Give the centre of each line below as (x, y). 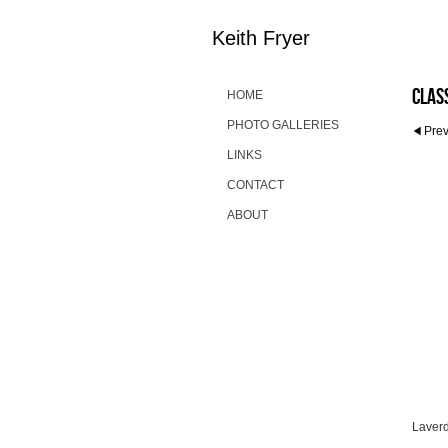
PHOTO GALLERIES (283, 125)
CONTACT (255, 185)
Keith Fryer (261, 38)
